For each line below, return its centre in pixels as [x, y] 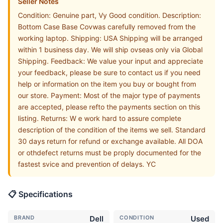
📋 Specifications [40, 194]
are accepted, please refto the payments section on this [109, 107]
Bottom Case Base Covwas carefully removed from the [107, 26]
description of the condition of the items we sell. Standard [112, 129]
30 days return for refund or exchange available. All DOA [110, 141]
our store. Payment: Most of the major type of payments [109, 95]
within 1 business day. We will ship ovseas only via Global [110, 49]
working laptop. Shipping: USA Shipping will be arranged [110, 38]
